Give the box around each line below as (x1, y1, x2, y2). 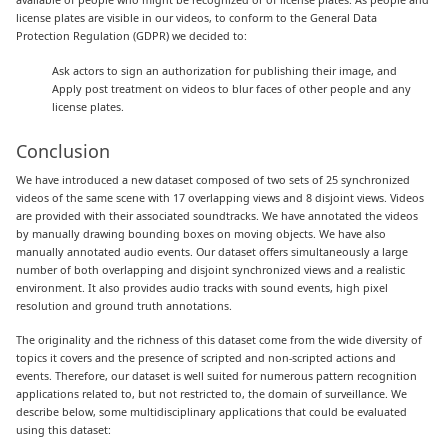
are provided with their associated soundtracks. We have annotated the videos (16, 207, 419, 223)
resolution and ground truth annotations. (16, 297, 233, 313)
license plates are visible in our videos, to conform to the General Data (16, 10, 378, 26)
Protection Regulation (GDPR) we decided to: (16, 28, 248, 44)
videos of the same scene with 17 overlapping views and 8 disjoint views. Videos (16, 189, 425, 205)
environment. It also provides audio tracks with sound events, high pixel (16, 279, 389, 295)
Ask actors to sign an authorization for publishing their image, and (52, 62, 398, 78)
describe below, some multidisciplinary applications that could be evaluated (16, 403, 408, 419)
